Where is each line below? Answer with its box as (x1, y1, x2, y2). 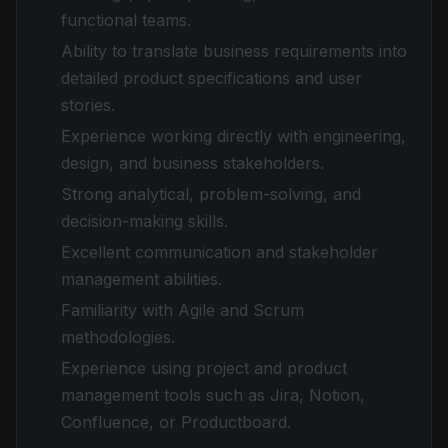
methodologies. (61, 327, 175, 347)
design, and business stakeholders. (61, 153, 324, 173)
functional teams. (61, 10, 191, 30)
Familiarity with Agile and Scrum (61, 300, 304, 320)
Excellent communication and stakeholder (61, 242, 378, 262)
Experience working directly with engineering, (61, 126, 406, 146)
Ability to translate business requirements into (61, 41, 407, 61)
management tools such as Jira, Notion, (61, 385, 365, 405)
